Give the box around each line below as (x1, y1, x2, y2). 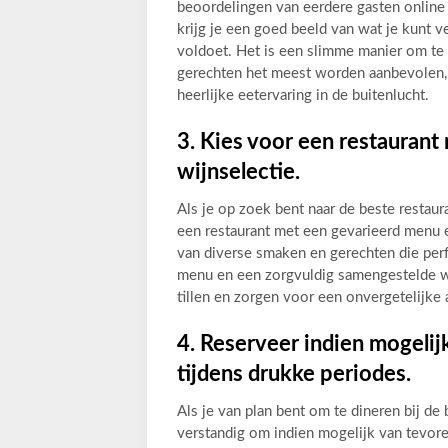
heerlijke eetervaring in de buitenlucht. (177, 88, 429, 104)
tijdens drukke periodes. (177, 363, 411, 386)
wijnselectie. (177, 161, 300, 184)
